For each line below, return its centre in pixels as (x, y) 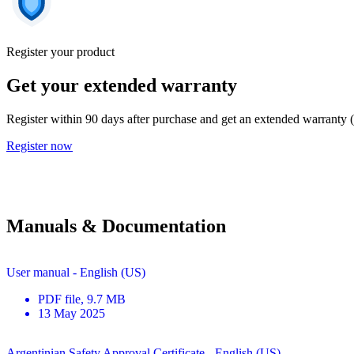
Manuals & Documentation (116, 226)
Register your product (60, 51)
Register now (40, 145)
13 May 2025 (72, 313)
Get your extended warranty (122, 85)
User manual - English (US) (76, 272)
